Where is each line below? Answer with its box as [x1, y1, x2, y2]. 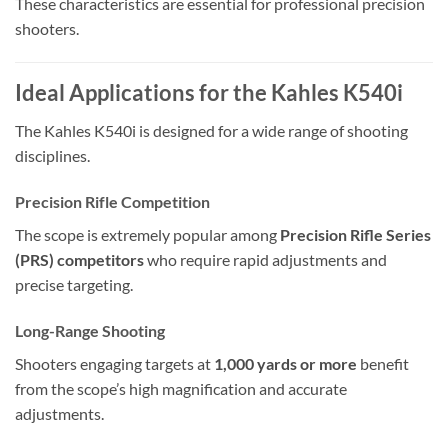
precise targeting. [15, 274, 133, 294]
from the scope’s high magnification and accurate [15, 378, 347, 398]
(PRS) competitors [15, 249, 144, 269]
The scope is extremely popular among [15, 224, 280, 244]
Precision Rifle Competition [15, 191, 210, 211]
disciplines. [15, 145, 90, 165]
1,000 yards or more [214, 353, 357, 373]
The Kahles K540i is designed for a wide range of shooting [15, 120, 408, 140]
